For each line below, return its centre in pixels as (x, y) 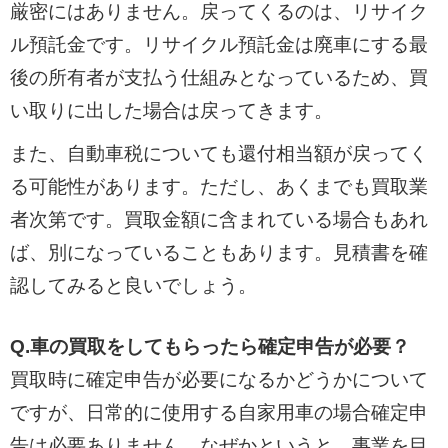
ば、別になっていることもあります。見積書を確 (218, 252)
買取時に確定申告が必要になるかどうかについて (218, 380)
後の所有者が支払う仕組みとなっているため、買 (218, 77)
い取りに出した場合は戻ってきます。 (171, 110)
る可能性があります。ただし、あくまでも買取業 (218, 186)
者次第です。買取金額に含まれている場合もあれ (218, 219)
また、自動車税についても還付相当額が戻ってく (218, 153)
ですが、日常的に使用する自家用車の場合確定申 (218, 413)
